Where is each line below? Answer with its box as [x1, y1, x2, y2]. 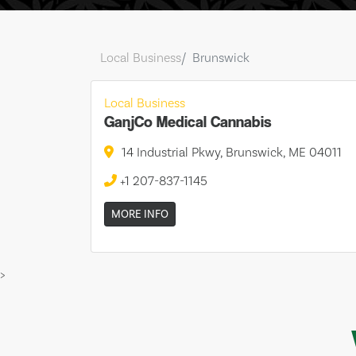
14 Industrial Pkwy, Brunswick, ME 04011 [122, 145, 342, 160]
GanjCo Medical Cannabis [104, 113, 272, 131]
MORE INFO [111, 207, 168, 221]
